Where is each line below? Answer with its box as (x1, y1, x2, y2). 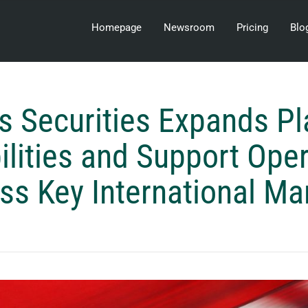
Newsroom (164, 21, 214, 34)
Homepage (91, 21, 142, 34)
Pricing (236, 21, 268, 34)
